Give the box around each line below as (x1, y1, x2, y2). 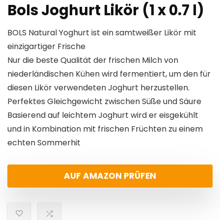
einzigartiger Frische (7, 41, 85, 52)
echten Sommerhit (7, 137, 81, 148)
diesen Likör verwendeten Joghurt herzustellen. (7, 82, 190, 93)
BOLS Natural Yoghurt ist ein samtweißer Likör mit (7, 27, 196, 38)
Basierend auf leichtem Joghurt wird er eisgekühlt (7, 110, 198, 121)
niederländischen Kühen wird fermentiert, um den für (7, 68, 211, 80)
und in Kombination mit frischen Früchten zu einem (7, 123, 203, 135)
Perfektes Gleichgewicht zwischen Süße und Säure (7, 96, 201, 107)
